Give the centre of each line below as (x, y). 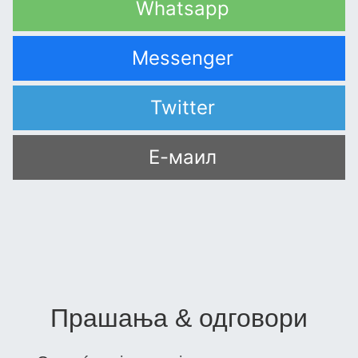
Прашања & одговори (179, 318)
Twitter (182, 108)
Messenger (182, 58)
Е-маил (182, 157)
